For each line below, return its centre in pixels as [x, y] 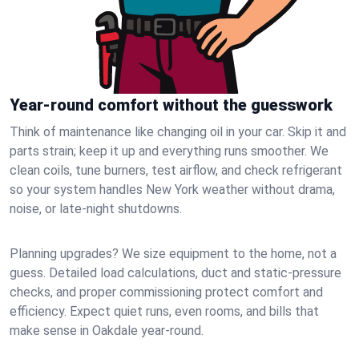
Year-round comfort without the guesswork [171, 105]
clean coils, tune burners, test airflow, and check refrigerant [176, 170]
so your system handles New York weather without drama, [172, 190]
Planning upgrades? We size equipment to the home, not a [173, 254]
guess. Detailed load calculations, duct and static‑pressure [175, 273]
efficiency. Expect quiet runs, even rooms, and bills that [164, 311]
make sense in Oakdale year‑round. [107, 331]
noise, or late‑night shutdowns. [96, 209]
